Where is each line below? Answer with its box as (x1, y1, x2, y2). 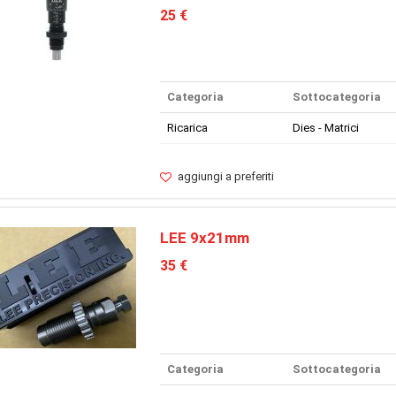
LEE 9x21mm (159, 229, 249, 247)
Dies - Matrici (292, 121, 359, 135)
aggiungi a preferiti (177, 170, 274, 184)
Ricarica (166, 121, 208, 135)
